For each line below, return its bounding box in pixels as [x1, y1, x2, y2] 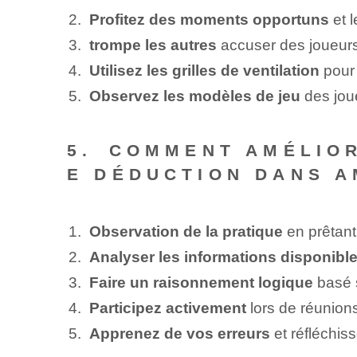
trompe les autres [88, 36, 217, 53]
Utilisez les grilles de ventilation [88, 61, 320, 79]
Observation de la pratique [88, 223, 283, 241]
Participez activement [88, 300, 246, 317]
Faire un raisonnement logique [88, 274, 313, 292]
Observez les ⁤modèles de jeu [88, 87, 300, 104]
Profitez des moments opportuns [88, 10, 329, 28]
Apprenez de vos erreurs [88, 325, 270, 343]
